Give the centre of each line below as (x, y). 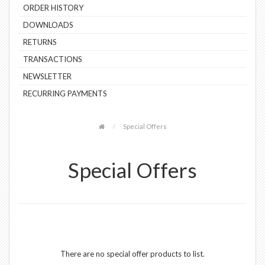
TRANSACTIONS (53, 59)
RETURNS (40, 42)
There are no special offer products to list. (132, 254)
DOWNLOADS (48, 25)
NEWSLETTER (47, 77)
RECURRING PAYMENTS (65, 94)
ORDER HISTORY (53, 8)
